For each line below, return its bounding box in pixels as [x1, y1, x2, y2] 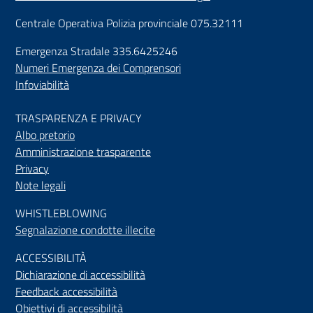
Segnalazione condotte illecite [15, 221, 155, 238]
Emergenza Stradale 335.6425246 [15, 42, 177, 59]
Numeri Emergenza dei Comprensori [15, 59, 181, 76]
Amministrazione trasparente [15, 143, 151, 160]
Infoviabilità [15, 75, 69, 93]
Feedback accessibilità [15, 282, 117, 300]
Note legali [15, 176, 66, 194]
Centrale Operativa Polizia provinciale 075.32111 [15, 14, 243, 31]
